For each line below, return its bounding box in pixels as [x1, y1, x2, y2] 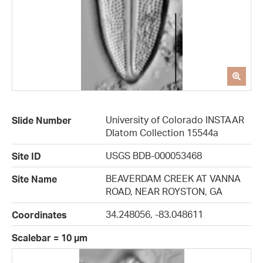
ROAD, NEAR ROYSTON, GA [106, 186, 222, 198]
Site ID [12, 150, 41, 163]
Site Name [12, 173, 57, 186]
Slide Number [12, 114, 72, 127]
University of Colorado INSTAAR [106, 114, 244, 126]
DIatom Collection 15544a [106, 127, 218, 139]
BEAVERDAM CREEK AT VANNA [106, 173, 241, 185]
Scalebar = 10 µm [12, 232, 87, 244]
